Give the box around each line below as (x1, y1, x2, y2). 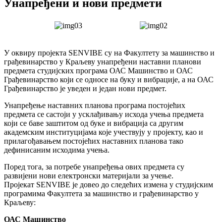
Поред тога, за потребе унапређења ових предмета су (4, 162, 184, 171)
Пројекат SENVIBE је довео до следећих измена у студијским (4, 180, 213, 189)
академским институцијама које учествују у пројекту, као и (4, 127, 203, 136)
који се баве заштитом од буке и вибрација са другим (4, 118, 183, 127)
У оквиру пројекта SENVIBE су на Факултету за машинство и (4, 48, 215, 57)
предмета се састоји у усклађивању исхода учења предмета (4, 110, 204, 118)
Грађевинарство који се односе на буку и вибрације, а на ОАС (4, 75, 214, 84)
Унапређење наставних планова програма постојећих (4, 101, 185, 110)
